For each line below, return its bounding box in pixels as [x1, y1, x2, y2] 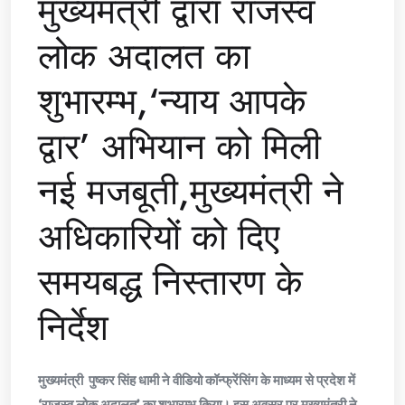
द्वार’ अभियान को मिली [38, 120, 321, 174]
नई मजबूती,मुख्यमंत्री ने [38, 165, 344, 219]
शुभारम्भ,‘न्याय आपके [38, 75, 306, 128]
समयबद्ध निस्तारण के [38, 256, 303, 309]
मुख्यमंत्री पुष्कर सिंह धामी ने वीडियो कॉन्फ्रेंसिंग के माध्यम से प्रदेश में [38, 372, 355, 389]
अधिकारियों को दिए [38, 211, 279, 264]
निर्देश [38, 301, 108, 354]
